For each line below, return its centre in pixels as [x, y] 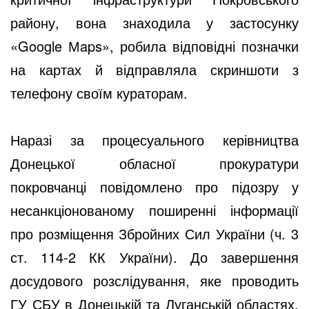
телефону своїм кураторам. [99, 92]
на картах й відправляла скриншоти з [154, 69]
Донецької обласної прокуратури [154, 163]
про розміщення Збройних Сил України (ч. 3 [154, 233]
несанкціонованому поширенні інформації [154, 210]
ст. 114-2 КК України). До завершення [154, 257]
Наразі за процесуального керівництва [154, 139]
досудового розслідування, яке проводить [154, 280]
